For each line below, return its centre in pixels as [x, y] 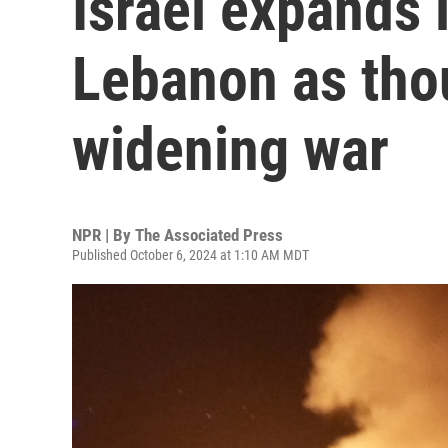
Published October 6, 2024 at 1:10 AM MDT [190, 255]
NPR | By [103, 235]
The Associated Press [209, 235]
